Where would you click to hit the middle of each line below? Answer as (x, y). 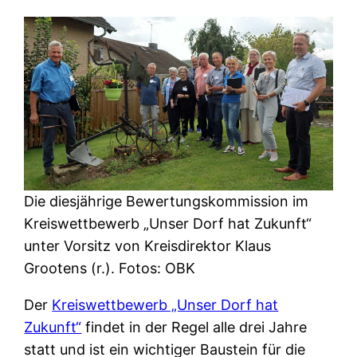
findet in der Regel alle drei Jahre (194, 328)
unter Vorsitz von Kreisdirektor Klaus (148, 246)
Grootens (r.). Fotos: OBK (110, 269)
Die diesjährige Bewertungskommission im (167, 202)
